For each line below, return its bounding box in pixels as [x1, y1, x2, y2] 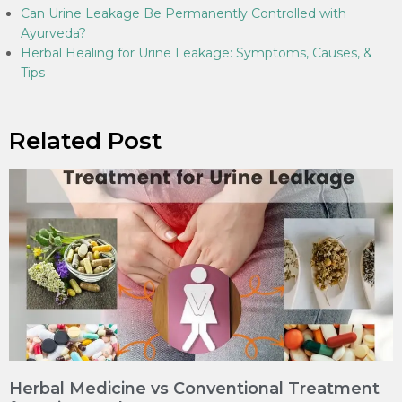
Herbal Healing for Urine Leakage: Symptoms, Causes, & [21, 45, 372, 61]
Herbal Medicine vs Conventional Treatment [9, 379, 380, 398]
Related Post [9, 127, 162, 155]
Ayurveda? [21, 25, 86, 41]
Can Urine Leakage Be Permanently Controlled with [21, 5, 346, 22]
